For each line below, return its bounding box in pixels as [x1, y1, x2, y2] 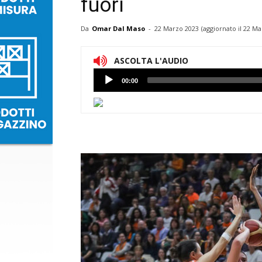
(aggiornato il [201, 24, 243, 33]
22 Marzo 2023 [154, 24, 199, 33]
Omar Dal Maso [92, 24, 145, 33]
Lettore [93, 70, 121, 81]
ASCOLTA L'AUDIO [114, 55, 188, 67]
